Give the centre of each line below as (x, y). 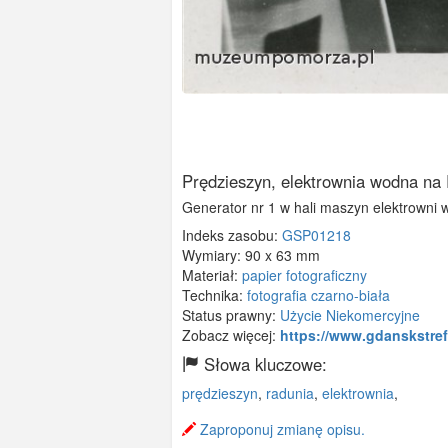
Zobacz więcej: (231, 335)
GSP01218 (316, 235)
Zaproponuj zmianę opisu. (280, 429)
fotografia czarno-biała (318, 295)
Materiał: (212, 275)
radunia (290, 393)
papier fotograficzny (304, 275)
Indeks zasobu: (232, 235)
